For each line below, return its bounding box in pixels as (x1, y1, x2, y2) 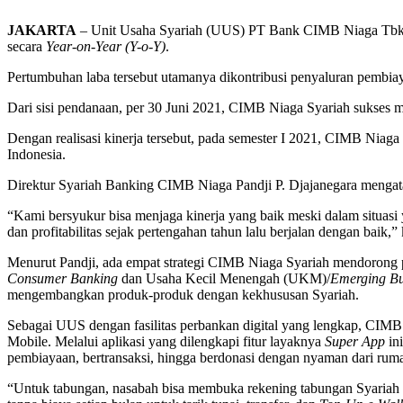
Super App (325, 333, 389, 349)
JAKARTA (7, 22, 76, 38)
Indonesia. (7, 146, 66, 162)
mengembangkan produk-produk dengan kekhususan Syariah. (7, 286, 359, 302)
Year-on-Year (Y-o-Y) (46, 38, 166, 54)
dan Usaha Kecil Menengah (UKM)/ (118, 270, 330, 286)
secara (7, 38, 46, 54)
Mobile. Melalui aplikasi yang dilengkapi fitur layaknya (7, 333, 325, 349)
